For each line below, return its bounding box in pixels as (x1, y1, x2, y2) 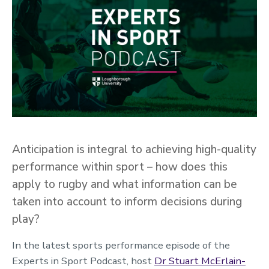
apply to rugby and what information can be (12, 176, 237, 192)
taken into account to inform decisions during (12, 193, 242, 210)
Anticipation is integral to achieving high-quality (12, 141, 256, 157)
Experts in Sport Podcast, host (12, 253, 154, 268)
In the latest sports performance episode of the (12, 238, 230, 252)
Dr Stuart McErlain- (154, 253, 246, 268)
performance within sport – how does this (12, 159, 228, 175)
